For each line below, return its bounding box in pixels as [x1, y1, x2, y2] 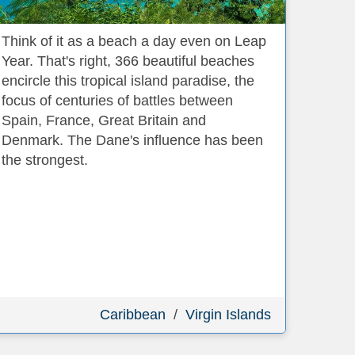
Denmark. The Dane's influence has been [2, 132, 263, 148]
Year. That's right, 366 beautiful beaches [2, 53, 254, 69]
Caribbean [100, 307, 166, 323]
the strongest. [2, 152, 88, 168]
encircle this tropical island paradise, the [2, 73, 254, 89]
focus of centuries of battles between [2, 93, 233, 109]
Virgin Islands [185, 307, 271, 323]
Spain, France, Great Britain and [2, 113, 206, 128]
